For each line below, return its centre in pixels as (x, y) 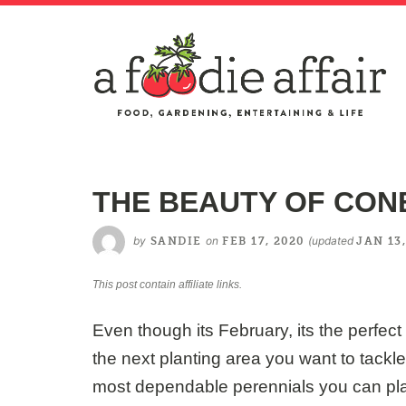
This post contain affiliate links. (167, 284)
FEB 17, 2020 (264, 241)
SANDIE (176, 241)
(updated (333, 240)
